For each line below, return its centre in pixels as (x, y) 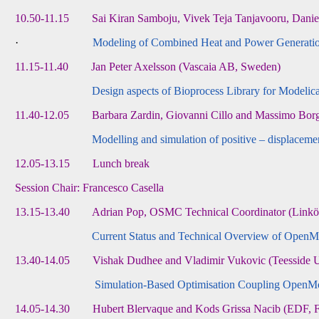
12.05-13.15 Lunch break (83, 164)
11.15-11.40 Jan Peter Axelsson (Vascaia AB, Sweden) (148, 67)
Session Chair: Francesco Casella (90, 188)
